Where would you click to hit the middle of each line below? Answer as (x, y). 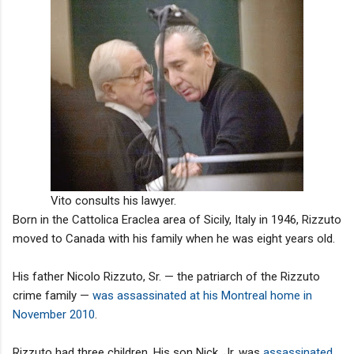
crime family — (53, 295)
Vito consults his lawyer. (113, 200)
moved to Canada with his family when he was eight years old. (174, 238)
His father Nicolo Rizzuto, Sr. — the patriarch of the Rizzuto (166, 276)
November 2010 (54, 314)
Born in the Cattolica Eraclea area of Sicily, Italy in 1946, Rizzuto (177, 219)
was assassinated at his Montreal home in (202, 295)
